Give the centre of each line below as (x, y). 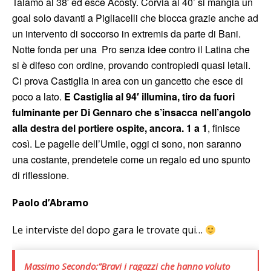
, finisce (224, 128)
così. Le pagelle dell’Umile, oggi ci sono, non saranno (127, 144)
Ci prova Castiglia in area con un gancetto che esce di (128, 81)
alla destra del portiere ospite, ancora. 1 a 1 (110, 128)
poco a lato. (37, 97)
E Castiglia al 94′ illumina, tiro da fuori (148, 97)
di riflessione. (41, 175)
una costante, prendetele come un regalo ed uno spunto (131, 160)
